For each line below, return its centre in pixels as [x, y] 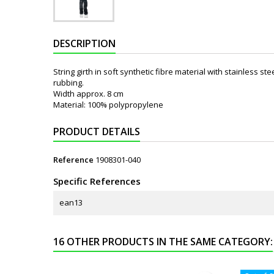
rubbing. [68, 83]
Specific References [97, 181]
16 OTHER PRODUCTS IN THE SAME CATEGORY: [163, 242]
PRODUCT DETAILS [97, 131]
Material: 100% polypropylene [108, 105]
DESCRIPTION [84, 43]
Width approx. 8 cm [88, 94]
